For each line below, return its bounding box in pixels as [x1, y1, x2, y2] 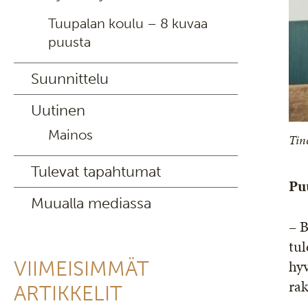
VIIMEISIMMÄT [14, 256, 149, 281]
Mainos [48, 126, 93, 143]
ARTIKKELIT [14, 281, 122, 306]
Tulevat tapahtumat [31, 162, 161, 181]
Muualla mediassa [31, 194, 151, 212]
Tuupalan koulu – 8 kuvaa [48, 15, 208, 32]
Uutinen [31, 101, 85, 120]
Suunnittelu [31, 69, 109, 88]
